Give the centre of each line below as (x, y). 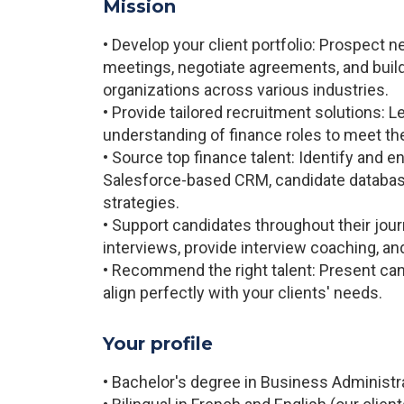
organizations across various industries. (246, 90)
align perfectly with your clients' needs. (243, 293)
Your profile (158, 344)
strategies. (141, 202)
